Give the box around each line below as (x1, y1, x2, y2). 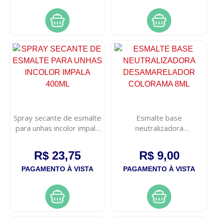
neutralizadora (135, 123, 183, 133)
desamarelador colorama (117, 133, 201, 144)
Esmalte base (136, 113, 182, 123)
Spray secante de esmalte (14, 113, 102, 123)
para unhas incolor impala (16, 123, 100, 133)
